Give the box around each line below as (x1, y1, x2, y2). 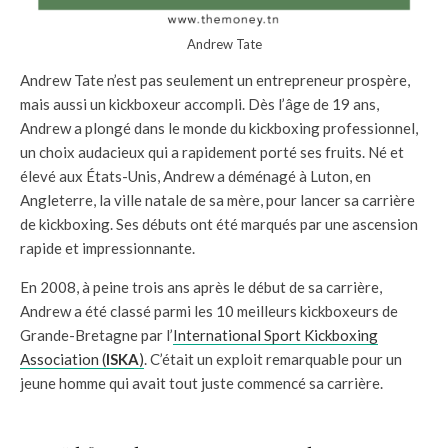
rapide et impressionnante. (20, 239, 195, 257)
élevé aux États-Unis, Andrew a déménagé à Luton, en (20, 167, 371, 185)
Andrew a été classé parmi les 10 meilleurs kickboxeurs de (20, 302, 398, 320)
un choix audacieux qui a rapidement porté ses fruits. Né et (20, 143, 404, 161)
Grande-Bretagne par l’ (20, 326, 173, 344)
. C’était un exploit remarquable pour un (144, 350, 402, 368)
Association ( (20, 350, 106, 368)
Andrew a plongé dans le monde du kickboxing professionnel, (20, 119, 418, 137)
